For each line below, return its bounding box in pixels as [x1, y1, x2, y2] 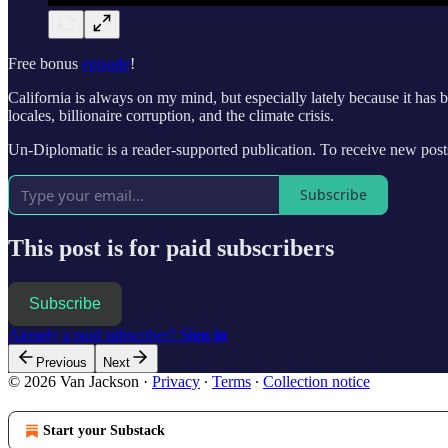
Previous [36, 354, 87, 370]
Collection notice [263, 372, 370, 390]
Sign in [180, 325, 227, 343]
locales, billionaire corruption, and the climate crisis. [8, 106, 334, 124]
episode [82, 54, 130, 72]
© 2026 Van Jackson [8, 372, 139, 390]
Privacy [152, 372, 200, 390]
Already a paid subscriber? [8, 325, 180, 343]
